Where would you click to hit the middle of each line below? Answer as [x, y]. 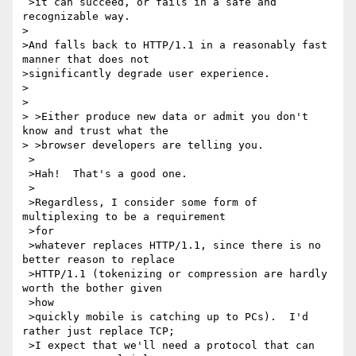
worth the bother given [95, 288]
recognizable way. [76, 17]
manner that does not [89, 60]
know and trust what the [99, 131]
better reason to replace [99, 260]
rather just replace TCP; [99, 331]
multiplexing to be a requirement [127, 217]
